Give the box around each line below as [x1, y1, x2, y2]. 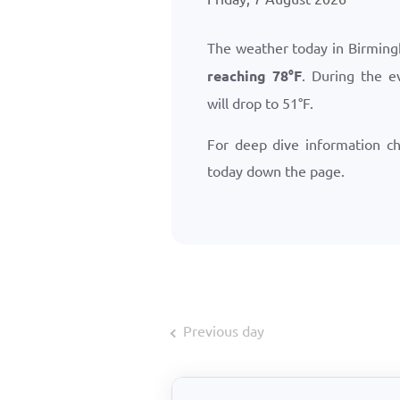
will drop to [207, 94, 282, 112]
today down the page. [207, 162, 345, 179]
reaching [207, 66, 272, 85]
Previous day [183, 321, 264, 339]
